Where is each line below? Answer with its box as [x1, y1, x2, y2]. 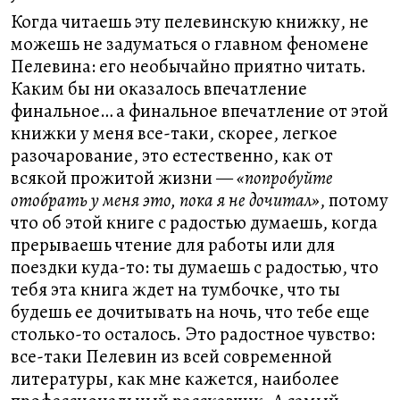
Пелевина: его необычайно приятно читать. [11, 54, 366, 79]
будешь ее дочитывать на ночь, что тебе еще [11, 299, 370, 324]
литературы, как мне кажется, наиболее [11, 366, 339, 391]
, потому [320, 187, 388, 212]
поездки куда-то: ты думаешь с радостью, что [11, 254, 379, 279]
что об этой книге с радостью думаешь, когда [11, 210, 378, 235]
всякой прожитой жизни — [11, 165, 237, 190]
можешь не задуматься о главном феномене [11, 31, 369, 56]
